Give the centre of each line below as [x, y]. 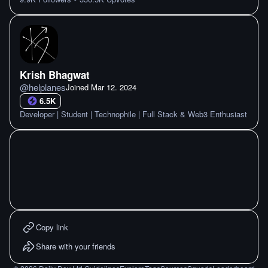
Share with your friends [76, 246]
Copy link [52, 227]
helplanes [47, 87]
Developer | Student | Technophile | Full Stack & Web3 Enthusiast [133, 114]
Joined [78, 87]
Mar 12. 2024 [114, 87]
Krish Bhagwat [55, 75]
